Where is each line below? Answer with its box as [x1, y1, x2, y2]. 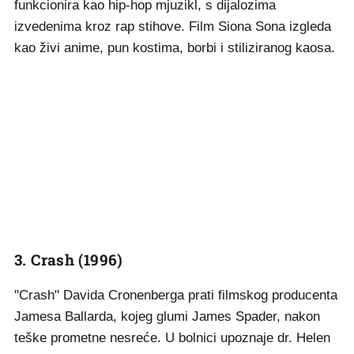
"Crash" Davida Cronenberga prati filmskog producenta [14, 288, 337, 303]
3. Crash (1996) [14, 250, 123, 269]
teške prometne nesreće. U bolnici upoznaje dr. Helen [14, 330, 330, 345]
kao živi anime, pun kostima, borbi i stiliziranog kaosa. [14, 40, 335, 55]
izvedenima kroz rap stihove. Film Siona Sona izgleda [14, 19, 331, 34]
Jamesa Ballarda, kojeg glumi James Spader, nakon [14, 309, 320, 324]
